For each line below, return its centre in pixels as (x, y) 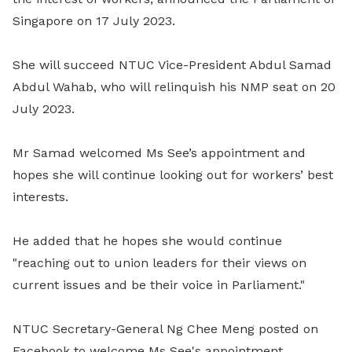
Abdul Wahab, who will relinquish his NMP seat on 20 (174, 87)
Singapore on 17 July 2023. (94, 21)
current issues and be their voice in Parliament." (159, 285)
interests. (40, 197)
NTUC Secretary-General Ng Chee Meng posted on (165, 329)
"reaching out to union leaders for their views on (159, 263)
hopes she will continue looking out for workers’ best (173, 175)
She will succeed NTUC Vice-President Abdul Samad (172, 65)
